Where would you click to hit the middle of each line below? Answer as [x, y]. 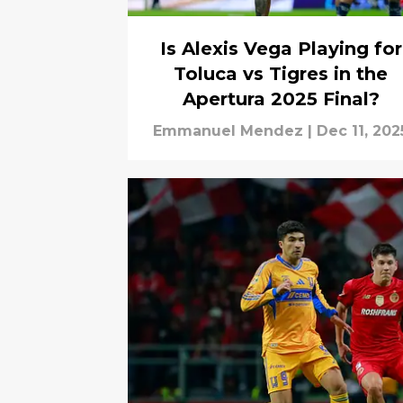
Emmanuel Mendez [228, 131]
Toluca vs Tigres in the [281, 74]
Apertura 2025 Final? [281, 99]
